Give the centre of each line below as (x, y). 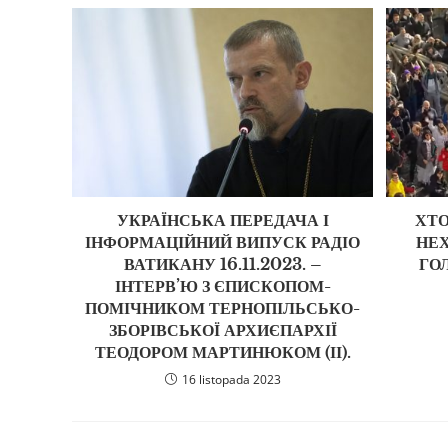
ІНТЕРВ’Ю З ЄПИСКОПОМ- (222, 285)
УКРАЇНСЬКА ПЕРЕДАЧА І (222, 219)
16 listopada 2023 (231, 379)
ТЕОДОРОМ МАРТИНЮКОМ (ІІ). (222, 351)
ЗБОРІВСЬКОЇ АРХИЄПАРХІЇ (222, 329)
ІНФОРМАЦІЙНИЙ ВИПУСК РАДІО (223, 241)
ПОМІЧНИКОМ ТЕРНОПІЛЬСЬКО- (223, 307)
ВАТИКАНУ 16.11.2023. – (222, 263)
